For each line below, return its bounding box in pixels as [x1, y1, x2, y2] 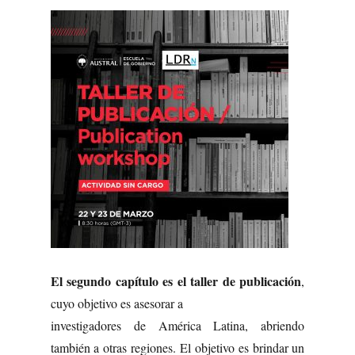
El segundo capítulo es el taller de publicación [50, 271, 302, 290]
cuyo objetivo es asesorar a [50, 294, 183, 311]
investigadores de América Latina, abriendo [50, 316, 305, 334]
